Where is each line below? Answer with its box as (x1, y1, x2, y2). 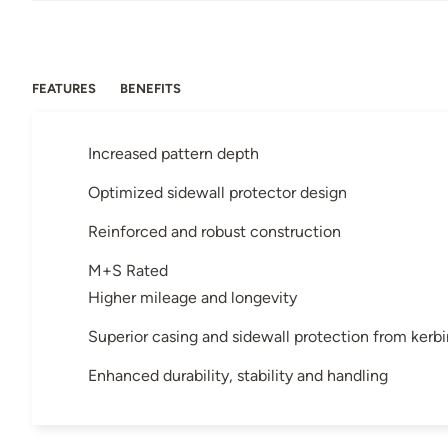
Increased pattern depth (88, 144, 259, 164)
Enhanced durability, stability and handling (88, 366, 388, 386)
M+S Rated (88, 261, 168, 281)
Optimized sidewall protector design (88, 183, 347, 203)
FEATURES (32, 81, 96, 97)
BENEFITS (120, 81, 181, 97)
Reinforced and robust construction (88, 222, 341, 242)
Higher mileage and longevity (88, 288, 297, 308)
